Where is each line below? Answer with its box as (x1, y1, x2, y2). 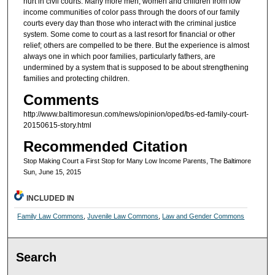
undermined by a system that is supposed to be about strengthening (23, 63, 249, 72)
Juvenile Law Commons (87, 212, 159, 220)
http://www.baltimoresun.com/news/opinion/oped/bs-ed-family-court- (23, 110, 249, 119)
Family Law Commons (17, 212, 84, 220)
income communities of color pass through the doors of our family (23, 7, 239, 17)
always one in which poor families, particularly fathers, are (23, 52, 215, 61)
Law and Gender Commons (162, 212, 245, 220)
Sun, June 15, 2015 (23, 168, 81, 176)
